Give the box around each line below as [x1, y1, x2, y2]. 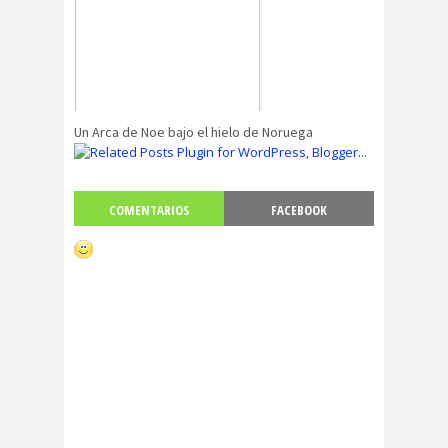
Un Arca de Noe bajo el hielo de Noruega [74, 123, 313, 142]
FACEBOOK [271, 201, 328, 220]
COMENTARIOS [108, 201, 189, 220]
